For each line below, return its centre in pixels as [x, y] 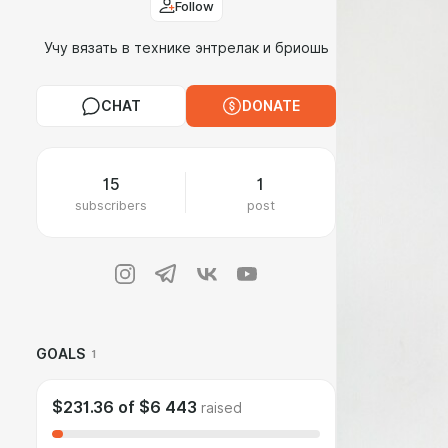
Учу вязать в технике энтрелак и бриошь [186, 48]
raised [221, 408]
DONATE [271, 106]
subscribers [111, 205]
